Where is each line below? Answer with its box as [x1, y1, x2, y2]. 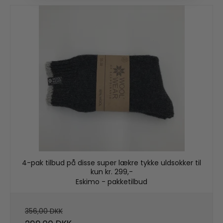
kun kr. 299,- [90, 166, 133, 177]
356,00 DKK [25, 206, 63, 217]
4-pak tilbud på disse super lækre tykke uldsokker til [22, 157, 201, 168]
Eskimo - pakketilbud [76, 177, 147, 187]
